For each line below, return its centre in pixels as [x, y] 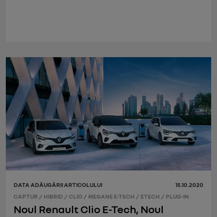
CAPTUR [26, 197]
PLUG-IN [177, 197]
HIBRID [53, 197]
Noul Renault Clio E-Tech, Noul [89, 209]
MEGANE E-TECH [111, 197]
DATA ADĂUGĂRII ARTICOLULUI [58, 185]
